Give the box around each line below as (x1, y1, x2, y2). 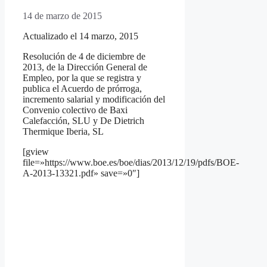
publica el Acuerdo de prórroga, (23, 83, 142, 94)
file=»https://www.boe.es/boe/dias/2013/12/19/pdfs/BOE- (23, 157, 239, 168)
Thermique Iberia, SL (23, 126, 104, 137)
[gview (23, 147, 49, 157)
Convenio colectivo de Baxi (23, 105, 128, 116)
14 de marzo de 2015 (23, 11, 102, 21)
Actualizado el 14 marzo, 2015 (23, 31, 138, 42)
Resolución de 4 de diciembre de (23, 51, 145, 62)
